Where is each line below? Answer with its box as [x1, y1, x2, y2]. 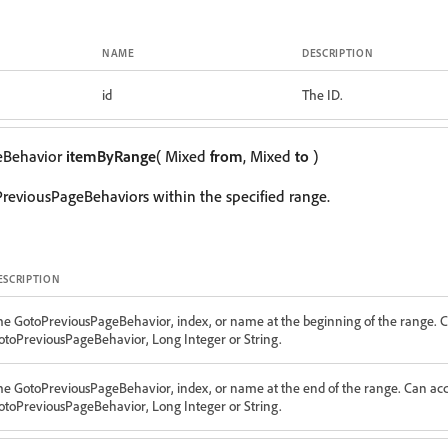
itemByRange [66, 146, 156, 166]
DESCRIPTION [302, 46, 374, 60]
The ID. [302, 86, 343, 103]
